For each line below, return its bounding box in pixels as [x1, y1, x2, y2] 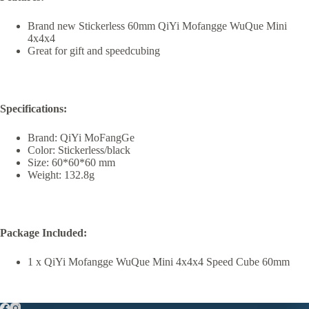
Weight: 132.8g [28, 168, 94, 181]
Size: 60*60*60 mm [28, 156, 115, 168]
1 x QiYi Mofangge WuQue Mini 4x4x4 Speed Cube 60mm [28, 255, 290, 268]
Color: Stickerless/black [28, 143, 130, 156]
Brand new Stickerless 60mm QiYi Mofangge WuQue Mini [28, 19, 287, 32]
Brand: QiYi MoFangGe [28, 131, 134, 143]
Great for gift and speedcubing [28, 44, 160, 57]
